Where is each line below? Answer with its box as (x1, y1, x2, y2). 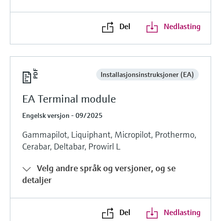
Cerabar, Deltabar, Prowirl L (22, 140, 120, 152)
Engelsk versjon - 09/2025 (22, 110, 103, 120)
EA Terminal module (22, 92, 116, 106)
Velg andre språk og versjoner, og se (37, 162, 176, 174)
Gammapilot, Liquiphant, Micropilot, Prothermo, (22, 128, 196, 140)
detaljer (22, 174, 52, 185)
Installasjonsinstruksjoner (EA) (100, 70, 194, 79)
